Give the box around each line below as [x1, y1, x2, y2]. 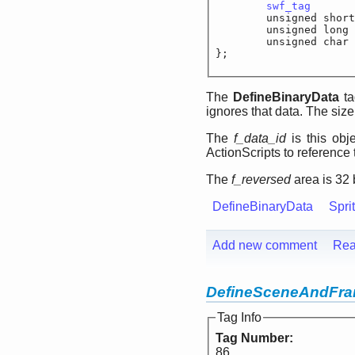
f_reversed [231, 173, 291, 187]
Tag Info [217, 311, 261, 325]
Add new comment [212, 239, 317, 253]
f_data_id [234, 132, 287, 146]
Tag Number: [216, 331, 296, 345]
